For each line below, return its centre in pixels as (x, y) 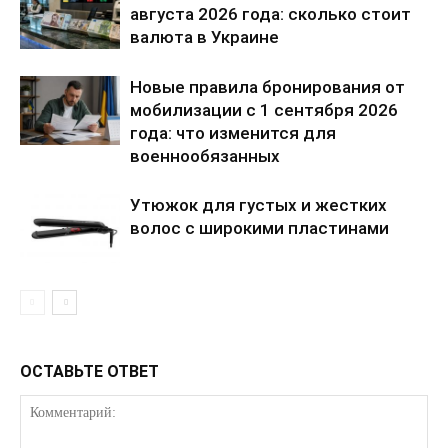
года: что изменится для (233, 133)
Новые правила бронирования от (267, 87)
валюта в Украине (204, 37)
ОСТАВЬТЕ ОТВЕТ (89, 372)
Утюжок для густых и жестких (258, 205)
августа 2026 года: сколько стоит (270, 14)
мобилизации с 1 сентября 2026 (264, 110)
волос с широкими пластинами (259, 228)
